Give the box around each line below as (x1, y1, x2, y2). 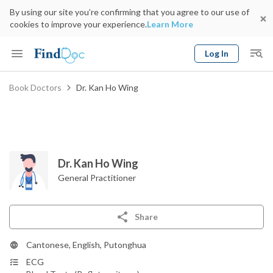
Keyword (4, 77, 43, 88)
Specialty (10, 110, 44, 121)
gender (207, 102, 236, 113)
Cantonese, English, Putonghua (26, 239, 146, 250)
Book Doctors (9, 82, 62, 93)
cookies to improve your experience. (10, 19, 147, 29)
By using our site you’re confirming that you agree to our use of (10, 7, 249, 17)
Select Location (76, 110, 135, 121)
